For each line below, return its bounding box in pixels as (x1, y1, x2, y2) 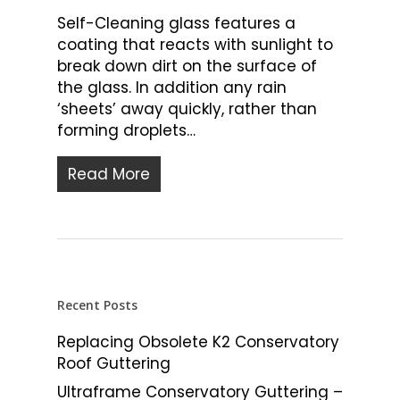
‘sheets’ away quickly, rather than (57, 98, 317, 120)
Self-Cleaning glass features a (57, 12, 296, 34)
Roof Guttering (57, 353, 171, 374)
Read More (68, 163, 150, 185)
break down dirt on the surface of (57, 55, 317, 77)
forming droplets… (57, 120, 196, 141)
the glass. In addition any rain (57, 77, 287, 98)
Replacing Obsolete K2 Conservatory (57, 331, 339, 353)
